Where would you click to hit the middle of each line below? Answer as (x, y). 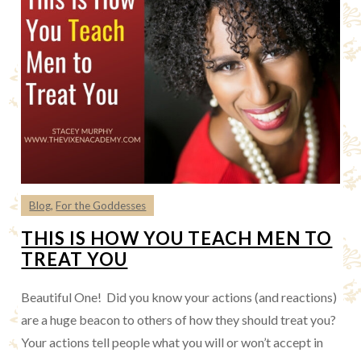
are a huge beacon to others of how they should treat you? (180, 320)
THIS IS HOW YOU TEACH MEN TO (177, 239)
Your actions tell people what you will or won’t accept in (172, 342)
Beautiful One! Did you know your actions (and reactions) (179, 297)
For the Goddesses (101, 206)
